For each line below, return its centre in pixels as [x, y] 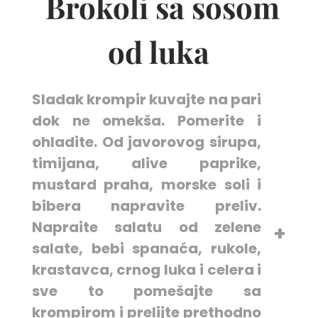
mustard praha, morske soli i [147, 185]
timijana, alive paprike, [147, 163]
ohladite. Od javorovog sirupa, [147, 142]
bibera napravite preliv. [147, 206]
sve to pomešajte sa [147, 291]
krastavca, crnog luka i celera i [147, 270]
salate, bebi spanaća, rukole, [147, 248]
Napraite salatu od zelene [147, 227]
